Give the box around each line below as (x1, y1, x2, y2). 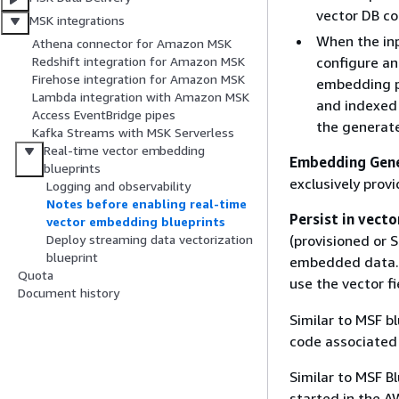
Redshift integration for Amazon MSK (32, 53, 245, 69)
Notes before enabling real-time (46, 196, 247, 212)
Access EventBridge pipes (32, 107, 175, 123)
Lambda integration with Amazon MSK (32, 89, 249, 105)
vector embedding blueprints (46, 214, 225, 230)
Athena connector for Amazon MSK (32, 36, 232, 52)
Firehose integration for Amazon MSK (32, 71, 245, 87)
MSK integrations (29, 12, 125, 28)
